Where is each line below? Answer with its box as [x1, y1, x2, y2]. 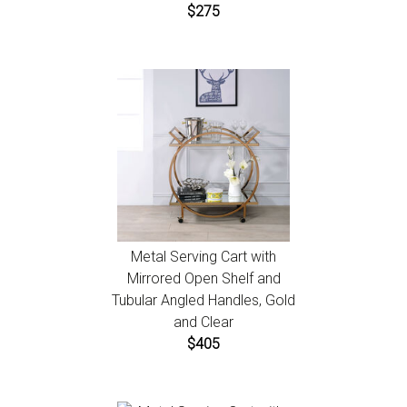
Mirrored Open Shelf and [126, 270, 281, 288]
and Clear [174, 313, 233, 332]
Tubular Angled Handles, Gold [112, 292, 295, 310]
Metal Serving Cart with [131, 248, 276, 266]
